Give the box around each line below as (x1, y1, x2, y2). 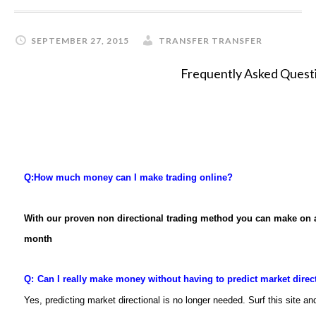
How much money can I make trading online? (34, 172, 233, 183)
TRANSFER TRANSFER (159, 35, 262, 46)
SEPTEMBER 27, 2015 (31, 35, 129, 46)
